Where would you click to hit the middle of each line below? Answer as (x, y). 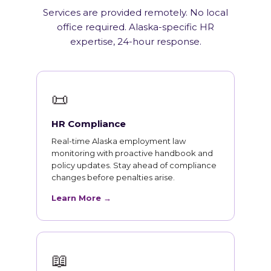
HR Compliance (89, 124)
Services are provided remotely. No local (135, 13)
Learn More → (81, 198)
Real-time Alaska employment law (119, 141)
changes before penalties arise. (113, 178)
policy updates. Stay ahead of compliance (134, 165)
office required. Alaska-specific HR (135, 27)
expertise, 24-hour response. (135, 42)
